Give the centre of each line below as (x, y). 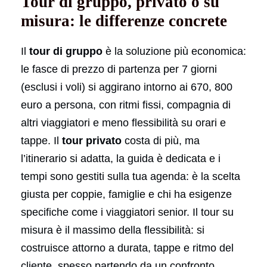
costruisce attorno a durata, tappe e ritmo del (127, 248)
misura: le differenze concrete (124, 21)
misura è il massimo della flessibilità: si (113, 230)
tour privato (92, 140)
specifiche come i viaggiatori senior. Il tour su (127, 212)
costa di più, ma (161, 140)
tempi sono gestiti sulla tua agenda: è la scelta (131, 176)
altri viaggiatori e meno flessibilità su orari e (123, 122)
